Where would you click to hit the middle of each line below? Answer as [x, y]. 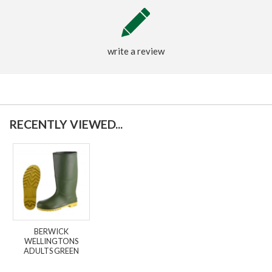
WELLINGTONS [52, 241]
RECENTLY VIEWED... [66, 124]
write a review [136, 51]
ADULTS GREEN [52, 250]
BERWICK [52, 231]
